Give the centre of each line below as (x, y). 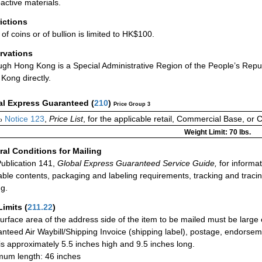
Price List (66, 119)
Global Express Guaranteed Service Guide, (136, 163)
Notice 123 (23, 119)
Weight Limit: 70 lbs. (217, 132)
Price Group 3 (132, 104)
